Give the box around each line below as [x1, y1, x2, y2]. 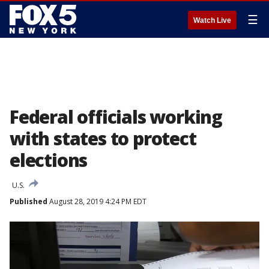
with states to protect [10, 126, 196, 151]
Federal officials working [10, 104, 222, 129]
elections [10, 148, 88, 172]
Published [10, 196, 47, 207]
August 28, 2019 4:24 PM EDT [47, 196, 147, 207]
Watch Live [193, 16, 231, 25]
